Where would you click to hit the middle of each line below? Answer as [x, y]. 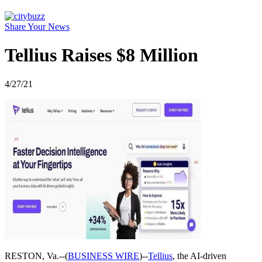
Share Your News [37, 26]
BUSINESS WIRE [104, 256]
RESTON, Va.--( [36, 256]
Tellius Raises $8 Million [101, 55]
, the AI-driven [199, 256]
